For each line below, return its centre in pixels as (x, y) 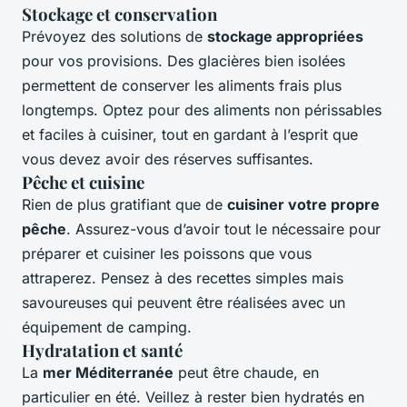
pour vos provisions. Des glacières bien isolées (184, 61)
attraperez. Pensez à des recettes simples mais (183, 278)
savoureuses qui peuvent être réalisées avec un (184, 303)
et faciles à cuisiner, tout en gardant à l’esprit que (190, 135)
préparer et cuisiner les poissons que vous (167, 254)
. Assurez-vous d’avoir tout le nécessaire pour (223, 229)
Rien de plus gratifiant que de (124, 205)
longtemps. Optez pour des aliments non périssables (202, 110)
